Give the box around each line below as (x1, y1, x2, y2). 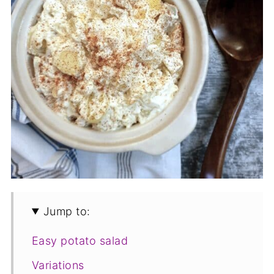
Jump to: (43, 204, 91, 218)
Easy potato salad (31, 234, 128, 247)
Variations (31, 258, 84, 272)
